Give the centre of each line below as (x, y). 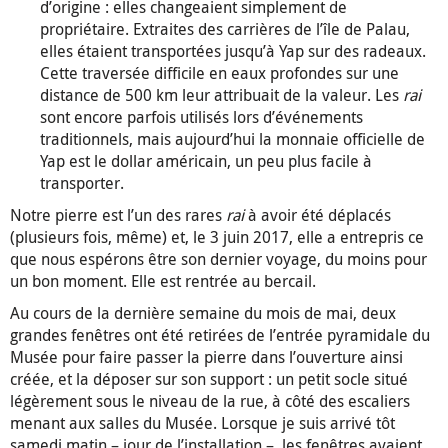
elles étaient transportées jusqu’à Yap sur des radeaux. (233, 51)
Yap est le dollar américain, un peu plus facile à (206, 161)
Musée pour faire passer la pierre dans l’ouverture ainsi (206, 357)
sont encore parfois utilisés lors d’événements (201, 117)
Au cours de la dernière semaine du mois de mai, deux (203, 313)
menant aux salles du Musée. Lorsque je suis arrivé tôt (202, 423)
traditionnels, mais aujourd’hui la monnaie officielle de (232, 139)
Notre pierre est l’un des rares (118, 215)
